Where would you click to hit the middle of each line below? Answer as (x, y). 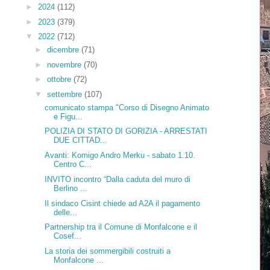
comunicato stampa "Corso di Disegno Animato (127, 107)
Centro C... (72, 165)
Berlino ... (70, 188)
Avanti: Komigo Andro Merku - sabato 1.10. (120, 155)
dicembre (64, 49)
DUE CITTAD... (80, 140)
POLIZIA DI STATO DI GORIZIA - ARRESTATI (126, 131)
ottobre (61, 80)
